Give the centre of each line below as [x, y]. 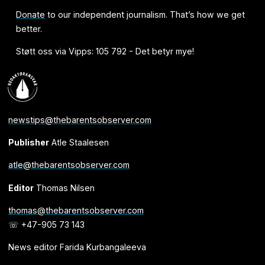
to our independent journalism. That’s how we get [145, 15]
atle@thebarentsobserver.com [69, 165]
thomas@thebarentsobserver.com [76, 210]
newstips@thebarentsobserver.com [80, 120]
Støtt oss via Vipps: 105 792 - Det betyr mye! [105, 51]
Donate [31, 15]
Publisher [28, 143]
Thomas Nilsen [64, 188]
